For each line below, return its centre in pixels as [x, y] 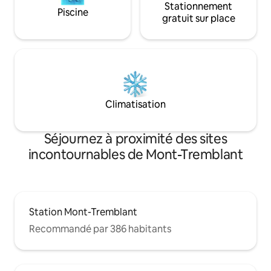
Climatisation [135, 105]
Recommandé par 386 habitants [100, 229]
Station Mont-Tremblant [83, 212]
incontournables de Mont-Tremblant [135, 155]
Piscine [73, 13]
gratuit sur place [198, 19]
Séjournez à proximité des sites [135, 139]
